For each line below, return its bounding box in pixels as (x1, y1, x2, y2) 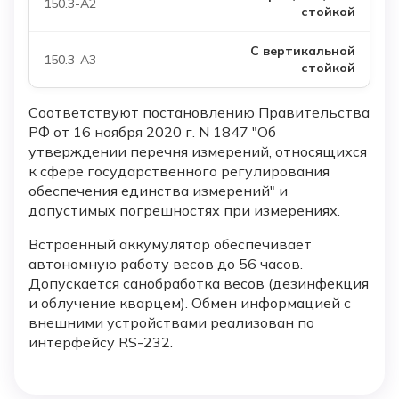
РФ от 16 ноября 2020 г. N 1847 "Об (28, 123, 276, 142)
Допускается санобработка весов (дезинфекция (28, 274, 369, 293)
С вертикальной (250, 43, 355, 60)
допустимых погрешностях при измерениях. (28, 201, 344, 220)
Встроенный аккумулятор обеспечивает (28, 235, 312, 254)
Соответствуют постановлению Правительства (28, 103, 370, 122)
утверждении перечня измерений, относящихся (28, 142, 367, 161)
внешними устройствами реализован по (28, 313, 314, 332)
